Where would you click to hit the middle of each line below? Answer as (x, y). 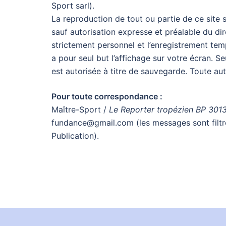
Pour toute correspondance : (107, 96)
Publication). (75, 136)
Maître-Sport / (80, 109)
